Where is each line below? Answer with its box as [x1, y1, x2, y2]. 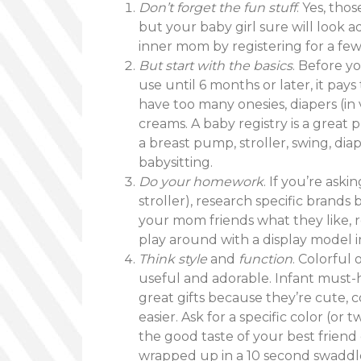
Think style [139, 251, 210, 267]
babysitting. [139, 155, 213, 170]
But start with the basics [139, 58, 293, 73]
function [235, 251, 293, 267]
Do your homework [139, 174, 263, 189]
